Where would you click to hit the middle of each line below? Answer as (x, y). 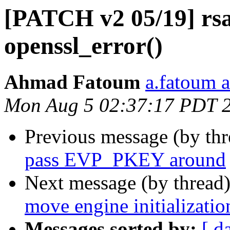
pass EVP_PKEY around (125, 160)
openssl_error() (83, 46)
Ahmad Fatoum (72, 82)
